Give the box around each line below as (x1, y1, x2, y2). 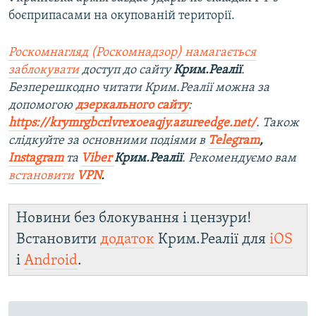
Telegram (208, 134, 260, 148)
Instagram (8, 152, 63, 166)
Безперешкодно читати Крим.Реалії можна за (8, 81, 269, 95)
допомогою (8, 99, 75, 113)
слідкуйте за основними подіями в (8, 134, 208, 148)
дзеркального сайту (75, 99, 188, 113)
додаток (100, 232, 154, 248)
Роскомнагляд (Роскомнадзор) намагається (8, 46, 256, 60)
